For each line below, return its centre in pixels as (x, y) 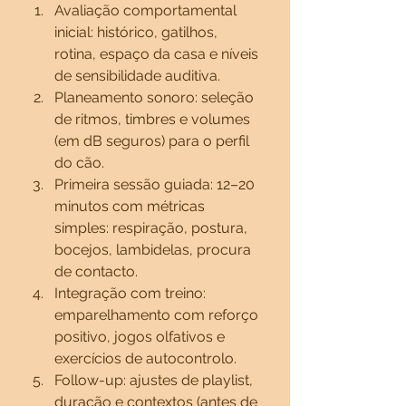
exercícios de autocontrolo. (145, 358)
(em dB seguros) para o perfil (154, 141)
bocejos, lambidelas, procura (155, 250)
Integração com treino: (132, 293)
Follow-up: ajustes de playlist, (155, 380)
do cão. (79, 163)
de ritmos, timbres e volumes (154, 119)
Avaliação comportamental (147, 10)
